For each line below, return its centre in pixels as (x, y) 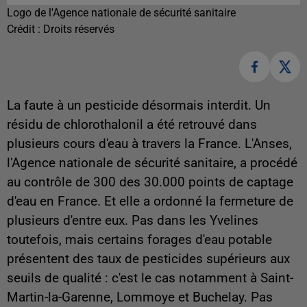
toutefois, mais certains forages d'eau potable (139, 240)
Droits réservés (79, 29)
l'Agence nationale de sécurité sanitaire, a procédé (152, 163)
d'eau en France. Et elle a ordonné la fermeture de (150, 201)
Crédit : (25, 29)
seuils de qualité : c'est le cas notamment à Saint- (150, 278)
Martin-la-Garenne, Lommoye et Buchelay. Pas (140, 297)
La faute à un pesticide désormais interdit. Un (139, 105)
